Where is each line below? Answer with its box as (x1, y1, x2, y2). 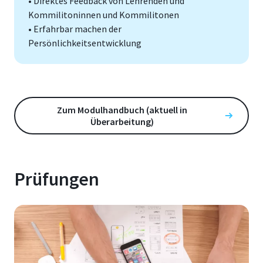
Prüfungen (14, 167, 99, 191)
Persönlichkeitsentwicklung (28, 37, 141, 49)
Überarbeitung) (90, 116, 154, 128)
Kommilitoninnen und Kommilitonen (28, 9, 179, 21)
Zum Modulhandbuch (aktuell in (57, 104, 187, 116)
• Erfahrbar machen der (28, 23, 122, 35)
